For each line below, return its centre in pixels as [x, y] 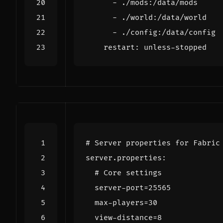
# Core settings [128, 173]
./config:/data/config [168, 32]
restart [119, 47]
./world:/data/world [164, 17]
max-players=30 [126, 203]
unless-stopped [175, 47]
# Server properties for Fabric [153, 143]
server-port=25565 [133, 188]
